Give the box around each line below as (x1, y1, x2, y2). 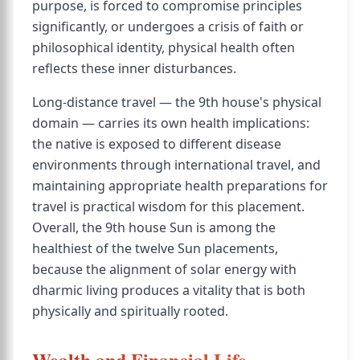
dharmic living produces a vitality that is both (32, 281, 305, 299)
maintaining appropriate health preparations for (32, 177, 328, 194)
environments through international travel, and (32, 156, 321, 174)
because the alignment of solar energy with (32, 260, 297, 278)
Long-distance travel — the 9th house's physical (32, 93, 321, 111)
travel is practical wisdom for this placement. (32, 198, 305, 215)
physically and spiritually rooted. (32, 302, 228, 320)
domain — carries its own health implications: (32, 114, 309, 132)
